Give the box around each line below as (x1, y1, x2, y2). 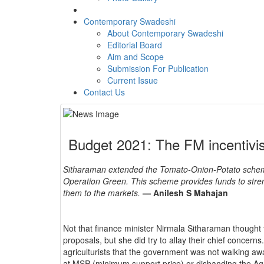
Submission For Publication (107, 62, 209, 74)
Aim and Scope (107, 51, 164, 62)
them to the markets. (63, 187, 143, 199)
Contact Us (84, 86, 125, 98)
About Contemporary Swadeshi (107, 27, 223, 39)
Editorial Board (107, 39, 162, 51)
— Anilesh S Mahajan (143, 187, 228, 199)
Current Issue (107, 74, 158, 86)
